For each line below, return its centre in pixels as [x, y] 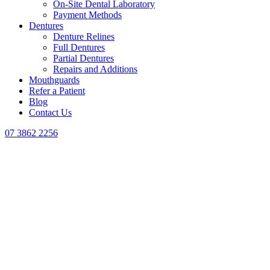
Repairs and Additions [95, 69]
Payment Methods [87, 15]
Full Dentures [79, 48]
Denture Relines [84, 37]
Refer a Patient [57, 91]
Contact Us [50, 113]
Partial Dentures [83, 58]
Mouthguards [54, 80]
